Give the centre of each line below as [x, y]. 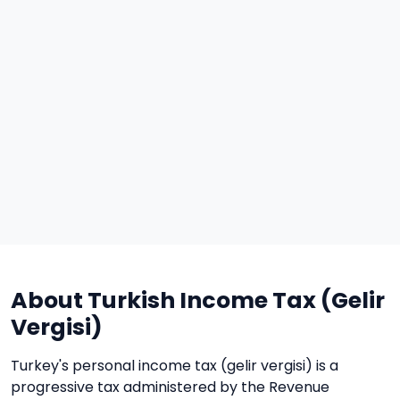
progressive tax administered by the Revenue [170, 387]
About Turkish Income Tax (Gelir [198, 300]
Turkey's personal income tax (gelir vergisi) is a [175, 366]
